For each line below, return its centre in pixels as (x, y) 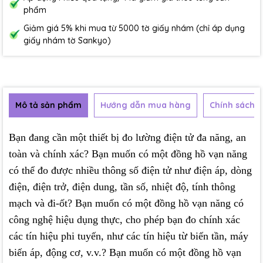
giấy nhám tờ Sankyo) (67, 41)
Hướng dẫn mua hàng (146, 105)
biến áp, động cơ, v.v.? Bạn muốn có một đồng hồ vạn (125, 253)
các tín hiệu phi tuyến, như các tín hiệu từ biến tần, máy (129, 236)
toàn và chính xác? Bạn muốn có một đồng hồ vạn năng (128, 154)
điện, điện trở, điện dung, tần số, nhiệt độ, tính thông (122, 187)
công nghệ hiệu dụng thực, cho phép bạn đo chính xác (124, 220)
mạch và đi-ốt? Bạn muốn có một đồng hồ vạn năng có (126, 203)
